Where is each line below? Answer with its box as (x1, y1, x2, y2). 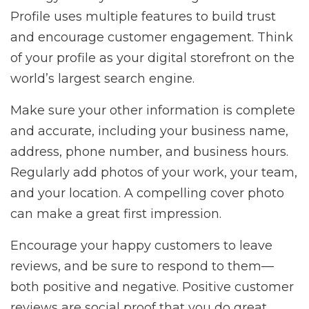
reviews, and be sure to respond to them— (10, 259, 274, 275)
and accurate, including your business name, (10, 123, 288, 139)
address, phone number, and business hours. (10, 144, 288, 160)
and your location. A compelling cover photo (10, 186, 284, 201)
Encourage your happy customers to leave (10, 238, 272, 254)
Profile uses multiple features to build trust (10, 9, 276, 25)
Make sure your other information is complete (10, 103, 295, 119)
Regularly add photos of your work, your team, (10, 165, 297, 181)
